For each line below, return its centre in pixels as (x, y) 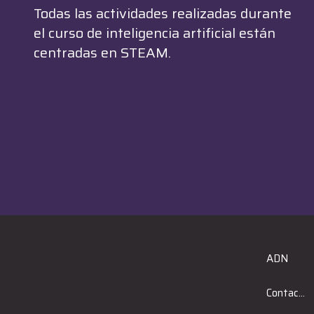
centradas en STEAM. (102, 52)
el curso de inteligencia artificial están (154, 33)
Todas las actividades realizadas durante (162, 13)
